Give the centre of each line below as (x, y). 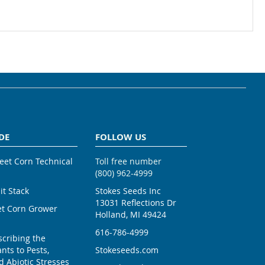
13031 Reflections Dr (136, 203)
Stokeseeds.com (127, 250)
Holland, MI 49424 (131, 215)
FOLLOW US (121, 137)
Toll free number (128, 161)
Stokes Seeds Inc (128, 191)
